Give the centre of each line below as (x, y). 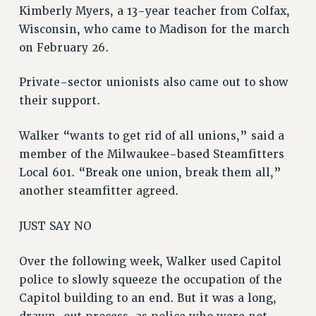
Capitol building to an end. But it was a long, (147, 298)
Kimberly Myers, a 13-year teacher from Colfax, (154, 11)
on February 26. (63, 48)
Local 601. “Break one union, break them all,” (150, 173)
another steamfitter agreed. (98, 192)
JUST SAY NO (55, 226)
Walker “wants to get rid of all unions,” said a (151, 136)
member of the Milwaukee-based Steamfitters (151, 155)
